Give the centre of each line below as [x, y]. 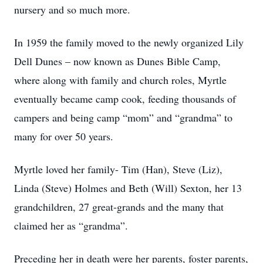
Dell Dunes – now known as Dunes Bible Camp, [117, 61]
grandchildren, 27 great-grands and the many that [119, 207]
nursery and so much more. [72, 9]
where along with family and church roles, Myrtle [120, 80]
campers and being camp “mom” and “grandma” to [123, 117]
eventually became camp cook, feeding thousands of [125, 99]
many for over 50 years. [64, 136]
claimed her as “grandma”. [71, 225]
